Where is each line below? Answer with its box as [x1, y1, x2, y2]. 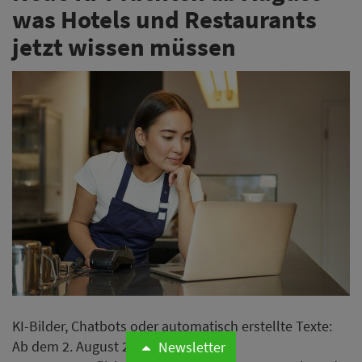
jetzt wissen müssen [12, 31, 236, 63]
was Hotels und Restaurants [12, 3, 317, 36]
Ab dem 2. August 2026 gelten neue [12, 337, 227, 356]
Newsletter [158, 338, 226, 356]
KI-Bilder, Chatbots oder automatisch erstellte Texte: [12, 317, 332, 336]
